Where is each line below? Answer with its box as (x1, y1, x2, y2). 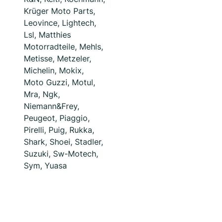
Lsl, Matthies (24, 30, 71, 40)
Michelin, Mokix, (24, 65, 84, 76)
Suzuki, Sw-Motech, (24, 149, 98, 159)
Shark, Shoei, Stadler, (24, 137, 103, 147)
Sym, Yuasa (24, 161, 67, 171)
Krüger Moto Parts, (24, 6, 95, 16)
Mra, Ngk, (24, 89, 60, 100)
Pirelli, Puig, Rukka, (24, 125, 94, 135)
